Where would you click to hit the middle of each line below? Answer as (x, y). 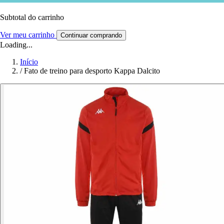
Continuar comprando (91, 35)
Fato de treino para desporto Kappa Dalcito (92, 70)
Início (29, 61)
